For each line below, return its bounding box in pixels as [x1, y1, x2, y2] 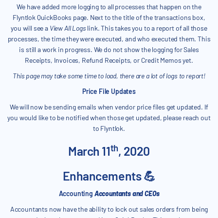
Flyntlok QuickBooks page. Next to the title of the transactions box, [13, 13, 205, 22]
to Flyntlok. [93, 124, 125, 133]
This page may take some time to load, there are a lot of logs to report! [13, 72, 205, 80]
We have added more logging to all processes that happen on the [17, 2, 201, 11]
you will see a [11, 24, 50, 33]
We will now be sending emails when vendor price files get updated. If [9, 103, 209, 111]
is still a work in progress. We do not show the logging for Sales [19, 45, 199, 54]
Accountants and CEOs [94, 189, 160, 198]
